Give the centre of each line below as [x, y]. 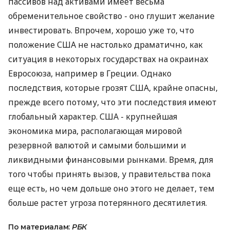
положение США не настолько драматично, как [106, 45]
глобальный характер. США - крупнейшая [93, 117]
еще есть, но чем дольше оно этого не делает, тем [111, 188]
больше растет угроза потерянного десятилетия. [108, 203]
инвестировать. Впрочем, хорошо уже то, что [101, 30]
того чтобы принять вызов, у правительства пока [109, 174]
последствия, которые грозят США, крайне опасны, [113, 88]
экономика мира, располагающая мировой [95, 131]
